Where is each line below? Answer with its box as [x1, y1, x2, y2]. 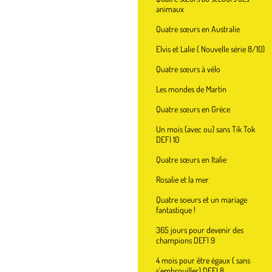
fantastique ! [156, 205, 195, 215]
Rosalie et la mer [156, 174, 209, 185]
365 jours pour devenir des [156, 225, 243, 235]
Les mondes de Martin [156, 84, 226, 94]
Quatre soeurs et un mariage [156, 194, 247, 205]
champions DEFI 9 [156, 235, 215, 245]
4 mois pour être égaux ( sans [156, 255, 250, 265]
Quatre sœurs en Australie [156, 24, 240, 34]
